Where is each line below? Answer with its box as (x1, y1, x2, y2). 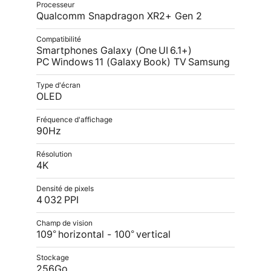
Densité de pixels (36, 185, 94, 192)
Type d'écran (36, 82, 80, 89)
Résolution (36, 151, 72, 158)
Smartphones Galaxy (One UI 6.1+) (36, 46, 192, 56)
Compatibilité (36, 36, 81, 43)
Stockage (36, 254, 69, 261)
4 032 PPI (36, 195, 79, 205)
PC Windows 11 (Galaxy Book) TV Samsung (36, 57, 230, 67)
